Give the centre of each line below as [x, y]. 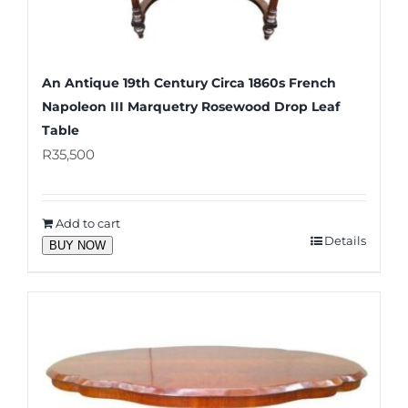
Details [345, 241]
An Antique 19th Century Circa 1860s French [189, 83]
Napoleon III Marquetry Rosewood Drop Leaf [191, 107]
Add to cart [88, 224]
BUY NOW [77, 246]
